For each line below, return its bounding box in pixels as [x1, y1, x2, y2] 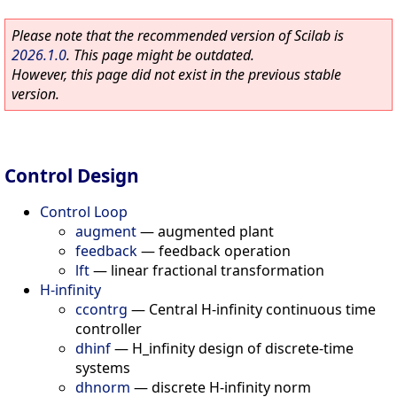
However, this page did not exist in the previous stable [12, 65, 341, 84]
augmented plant [158, 221, 274, 241]
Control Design [4, 162, 139, 188]
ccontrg [75, 299, 128, 319]
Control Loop [40, 201, 128, 222]
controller [75, 318, 142, 339]
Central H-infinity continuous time [149, 299, 376, 319]
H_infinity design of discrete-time [132, 338, 354, 358]
